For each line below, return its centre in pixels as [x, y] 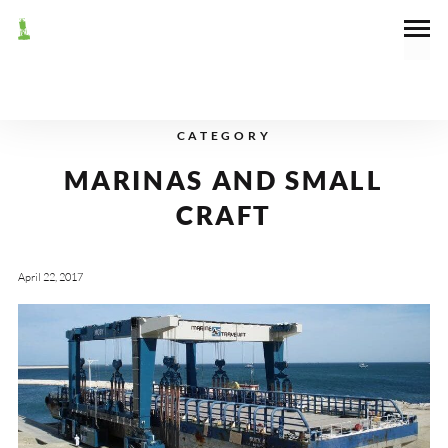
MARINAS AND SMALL [224, 179]
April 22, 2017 [50, 277]
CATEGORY [224, 135]
